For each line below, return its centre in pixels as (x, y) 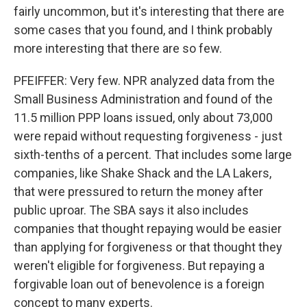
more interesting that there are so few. (118, 48)
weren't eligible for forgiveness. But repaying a (139, 266)
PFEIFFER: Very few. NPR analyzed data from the (144, 81)
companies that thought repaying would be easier (148, 229)
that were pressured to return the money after (138, 192)
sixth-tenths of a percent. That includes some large (153, 155)
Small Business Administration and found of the (143, 99)
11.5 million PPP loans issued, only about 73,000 (143, 118)
